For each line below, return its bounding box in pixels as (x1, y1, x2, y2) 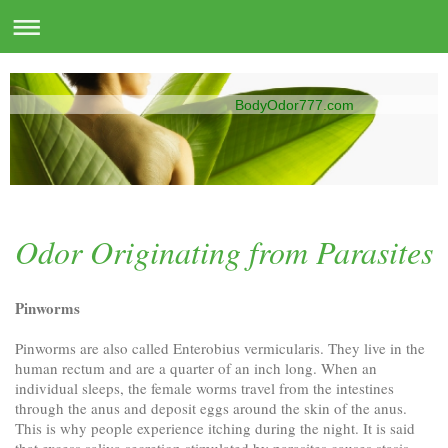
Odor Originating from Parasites (15, 229, 433, 273)
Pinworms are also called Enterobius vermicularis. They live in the (15, 337, 425, 358)
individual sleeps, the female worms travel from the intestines (15, 377, 394, 398)
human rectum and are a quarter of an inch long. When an (15, 357, 377, 378)
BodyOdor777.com (234, 96, 354, 113)
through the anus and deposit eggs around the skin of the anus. (15, 397, 407, 418)
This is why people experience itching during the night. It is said (15, 417, 415, 438)
